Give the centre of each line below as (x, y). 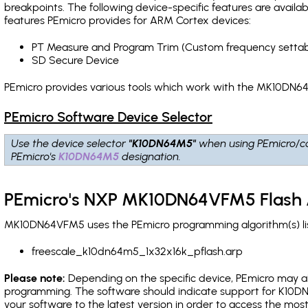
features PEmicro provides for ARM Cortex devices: (128, 20)
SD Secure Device (75, 60)
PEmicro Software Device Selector (108, 117)
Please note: (35, 278)
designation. (151, 156)
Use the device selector (70, 143)
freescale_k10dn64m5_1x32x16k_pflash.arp (137, 251)
